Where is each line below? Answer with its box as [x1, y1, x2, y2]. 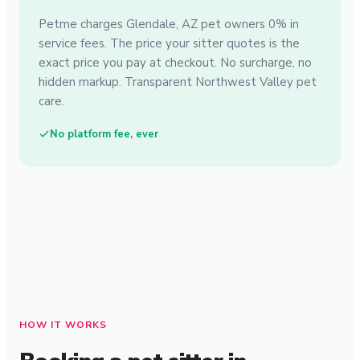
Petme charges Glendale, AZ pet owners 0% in [39, 16, 299, 33]
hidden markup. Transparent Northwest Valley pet [39, 74, 317, 91]
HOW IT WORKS [19, 318, 107, 332]
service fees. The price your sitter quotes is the [39, 35, 300, 52]
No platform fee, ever [50, 127, 158, 142]
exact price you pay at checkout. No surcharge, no [39, 55, 312, 72]
